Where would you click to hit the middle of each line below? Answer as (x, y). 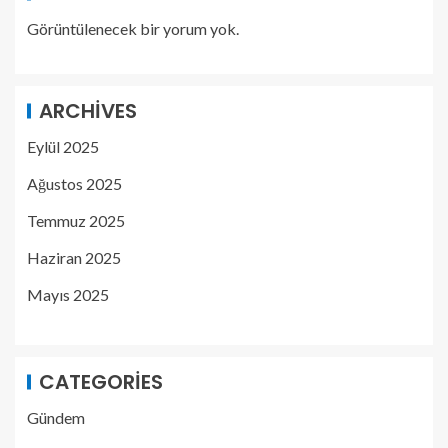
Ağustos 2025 (74, 183)
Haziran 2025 (74, 257)
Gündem (56, 417)
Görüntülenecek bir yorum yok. (133, 28)
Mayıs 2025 (68, 294)
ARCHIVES (88, 111)
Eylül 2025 (63, 146)
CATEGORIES (101, 382)
